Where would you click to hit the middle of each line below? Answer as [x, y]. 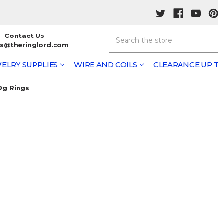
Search [120, 33]
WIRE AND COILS [106, 64]
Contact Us [24, 36]
